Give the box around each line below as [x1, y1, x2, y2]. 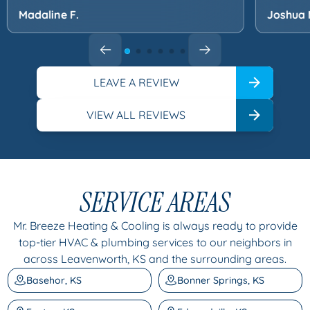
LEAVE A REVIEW [93, 75, 179, 89]
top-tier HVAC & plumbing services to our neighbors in [18, 235, 292, 249]
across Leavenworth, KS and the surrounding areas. [24, 251, 286, 266]
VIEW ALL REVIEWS [86, 107, 186, 122]
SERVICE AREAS [80, 183, 230, 220]
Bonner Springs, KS [177, 273, 265, 286]
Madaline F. [18, 7, 79, 21]
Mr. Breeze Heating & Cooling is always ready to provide [12, 218, 298, 232]
